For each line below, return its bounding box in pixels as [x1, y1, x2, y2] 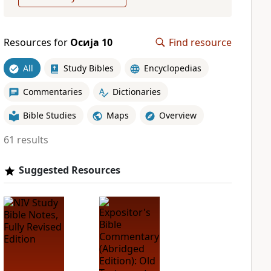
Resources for [3, 36, 70, 49]
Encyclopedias [143, 62, 201, 74]
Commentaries [22, 85, 82, 97]
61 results [3, 133, 48, 146]
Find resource [169, 36, 232, 49]
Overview [158, 109, 197, 121]
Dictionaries [112, 85, 161, 97]
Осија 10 [70, 36, 113, 49]
